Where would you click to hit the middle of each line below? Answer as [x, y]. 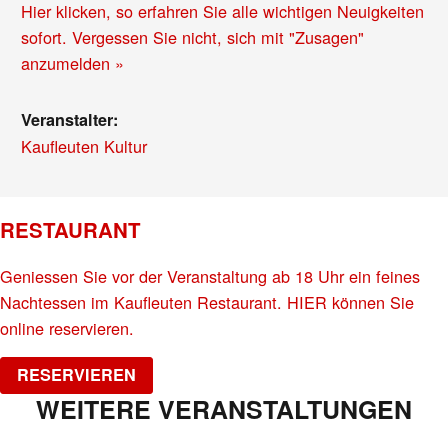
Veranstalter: [70, 120]
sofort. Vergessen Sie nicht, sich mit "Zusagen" [193, 37]
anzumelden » [73, 63]
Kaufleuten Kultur [84, 146]
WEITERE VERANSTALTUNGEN [224, 409]
